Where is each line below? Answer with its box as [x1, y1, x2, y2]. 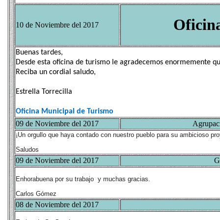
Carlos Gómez [16, 190, 56, 197]
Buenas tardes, [16, 49, 63, 56]
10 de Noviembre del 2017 [16, 21, 99, 29]
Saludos [16, 146, 39, 153]
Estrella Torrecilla [16, 88, 72, 96]
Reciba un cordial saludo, [16, 68, 96, 76]
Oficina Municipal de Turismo [16, 108, 113, 115]
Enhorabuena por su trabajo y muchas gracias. [16, 175, 150, 183]
